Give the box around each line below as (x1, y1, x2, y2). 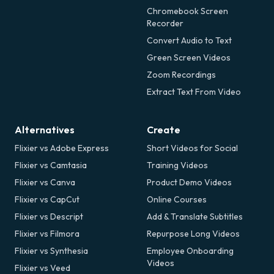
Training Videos (147, 159, 208, 171)
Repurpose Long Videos (147, 228, 240, 239)
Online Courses (147, 193, 207, 205)
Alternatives (15, 123, 75, 136)
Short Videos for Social (147, 142, 238, 154)
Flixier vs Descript (15, 210, 83, 222)
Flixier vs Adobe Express (15, 142, 109, 154)
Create (147, 123, 180, 136)
